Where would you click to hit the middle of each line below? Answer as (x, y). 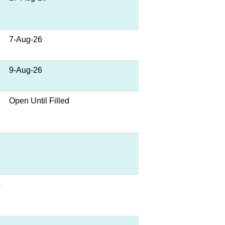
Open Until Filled (39, 101)
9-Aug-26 (26, 70)
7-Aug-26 (26, 39)
